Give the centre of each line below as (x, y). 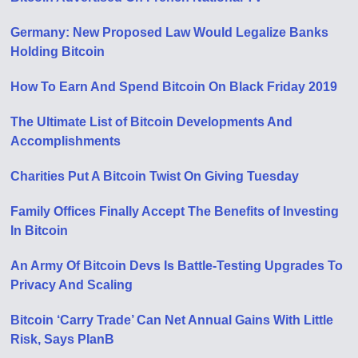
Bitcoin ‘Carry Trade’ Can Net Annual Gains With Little (172, 320)
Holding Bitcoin (58, 52)
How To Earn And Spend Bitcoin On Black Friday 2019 (174, 87)
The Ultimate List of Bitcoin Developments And (152, 122)
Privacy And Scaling (72, 285)
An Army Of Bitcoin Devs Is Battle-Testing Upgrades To (177, 266)
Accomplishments (66, 141)
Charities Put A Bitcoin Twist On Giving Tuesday (155, 176)
